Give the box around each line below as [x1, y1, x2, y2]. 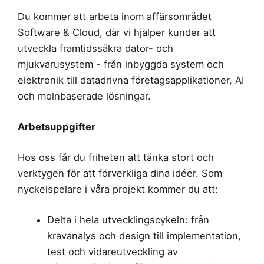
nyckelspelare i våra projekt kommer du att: [18, 183, 218, 196]
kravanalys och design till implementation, [47, 230, 241, 242]
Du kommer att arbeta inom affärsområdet [18, 11, 212, 23]
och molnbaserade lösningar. [18, 90, 151, 103]
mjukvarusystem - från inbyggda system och [18, 58, 224, 71]
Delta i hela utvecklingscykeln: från [47, 214, 209, 226]
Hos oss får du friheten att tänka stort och [18, 151, 214, 164]
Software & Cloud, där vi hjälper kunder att [18, 27, 216, 39]
